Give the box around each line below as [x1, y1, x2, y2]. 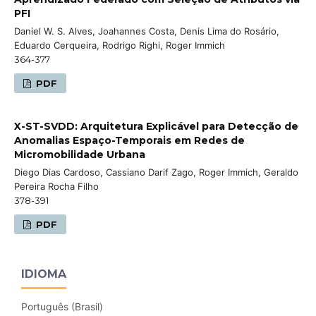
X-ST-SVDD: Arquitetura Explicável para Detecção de [14, 119, 298, 133]
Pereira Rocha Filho [14, 180, 99, 192]
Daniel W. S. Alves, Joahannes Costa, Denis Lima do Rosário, [14, 25, 279, 37]
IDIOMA [21, 267, 66, 281]
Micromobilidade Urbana [14, 147, 145, 161]
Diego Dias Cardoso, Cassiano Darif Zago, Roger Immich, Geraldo [14, 166, 298, 178]
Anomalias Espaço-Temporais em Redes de [14, 133, 245, 147]
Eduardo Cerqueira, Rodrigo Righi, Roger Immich [14, 39, 225, 51]
